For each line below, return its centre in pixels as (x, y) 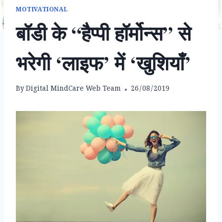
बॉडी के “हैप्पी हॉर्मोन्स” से (104, 33)
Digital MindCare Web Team (74, 89)
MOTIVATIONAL (42, 11)
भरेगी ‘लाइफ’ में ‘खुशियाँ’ (103, 63)
